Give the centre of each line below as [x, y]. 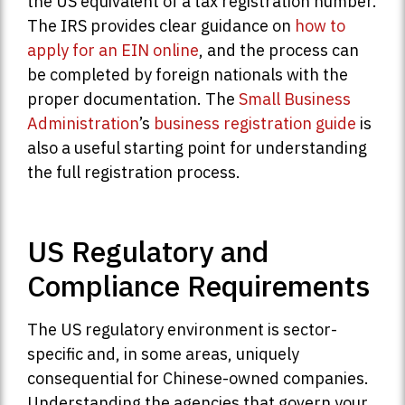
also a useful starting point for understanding [197, 148]
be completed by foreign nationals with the [188, 75]
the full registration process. [134, 173]
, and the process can [279, 51]
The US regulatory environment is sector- [182, 330]
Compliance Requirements [198, 286]
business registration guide [255, 124]
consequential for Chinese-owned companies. [198, 379]
